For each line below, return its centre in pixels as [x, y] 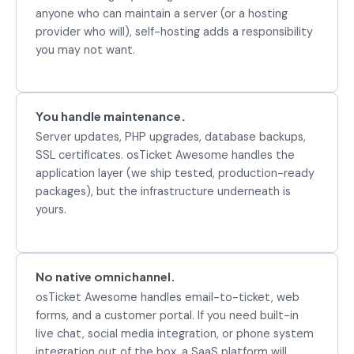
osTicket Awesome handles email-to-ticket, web [168, 298]
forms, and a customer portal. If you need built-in [167, 316]
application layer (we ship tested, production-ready [175, 173]
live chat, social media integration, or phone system [175, 334]
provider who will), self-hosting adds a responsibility [174, 31]
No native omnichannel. [105, 277]
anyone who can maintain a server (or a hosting [162, 13]
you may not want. [85, 49]
